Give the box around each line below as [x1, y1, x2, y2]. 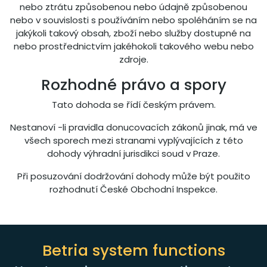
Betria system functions [42, 240, 225, 261]
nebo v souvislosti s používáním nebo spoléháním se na [10, 14, 257, 26]
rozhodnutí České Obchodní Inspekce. [49, 183, 218, 195]
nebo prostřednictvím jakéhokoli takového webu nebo [13, 40, 254, 52]
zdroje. [119, 53, 148, 66]
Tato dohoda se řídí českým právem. [51, 98, 216, 111]
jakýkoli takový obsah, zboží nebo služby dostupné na [16, 27, 251, 39]
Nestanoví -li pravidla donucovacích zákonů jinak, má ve [10, 121, 257, 133]
